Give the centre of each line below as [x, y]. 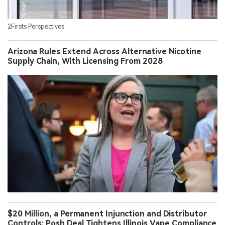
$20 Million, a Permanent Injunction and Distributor [107, 214]
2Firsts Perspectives [36, 27]
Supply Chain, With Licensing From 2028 [85, 61]
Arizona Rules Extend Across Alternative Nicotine [104, 52]
